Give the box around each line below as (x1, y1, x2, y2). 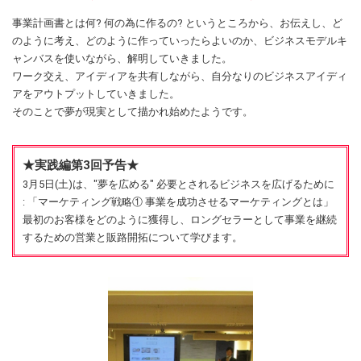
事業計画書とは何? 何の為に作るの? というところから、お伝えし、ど (12, 16, 342, 29)
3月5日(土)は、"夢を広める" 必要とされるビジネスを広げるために (23, 177, 334, 190)
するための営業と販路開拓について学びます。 (23, 230, 243, 243)
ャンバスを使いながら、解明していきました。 (12, 52, 232, 64)
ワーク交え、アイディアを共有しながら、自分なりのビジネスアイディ (12, 69, 347, 82)
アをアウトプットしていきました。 (12, 87, 180, 100)
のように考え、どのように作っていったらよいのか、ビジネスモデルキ (12, 34, 347, 47)
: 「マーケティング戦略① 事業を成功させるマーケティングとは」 (23, 195, 334, 208)
